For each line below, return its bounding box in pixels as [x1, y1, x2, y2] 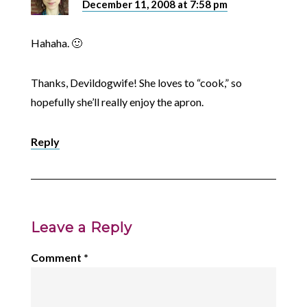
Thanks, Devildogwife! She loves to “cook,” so [30, 76, 242, 89]
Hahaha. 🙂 [30, 36, 82, 49]
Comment [30, 251, 84, 264]
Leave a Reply [30, 219, 132, 236]
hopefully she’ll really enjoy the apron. [30, 95, 204, 108]
